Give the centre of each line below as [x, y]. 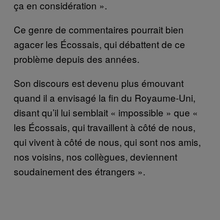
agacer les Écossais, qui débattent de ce [99, 44]
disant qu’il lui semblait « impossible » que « [106, 112]
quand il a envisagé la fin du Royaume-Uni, [105, 97]
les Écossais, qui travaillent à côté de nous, [105, 127]
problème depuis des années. [77, 58]
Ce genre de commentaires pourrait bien [99, 29]
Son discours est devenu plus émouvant [99, 82]
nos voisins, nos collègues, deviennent [96, 156]
